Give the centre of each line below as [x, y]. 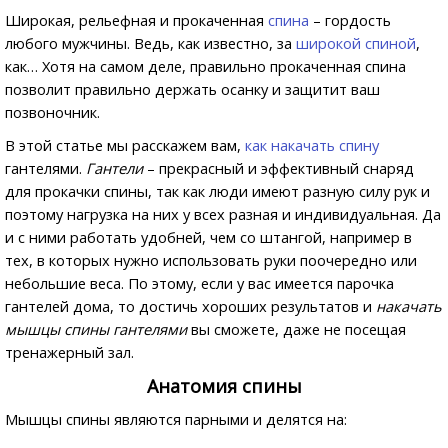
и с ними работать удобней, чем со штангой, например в [208, 237]
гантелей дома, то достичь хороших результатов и [190, 306]
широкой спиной [356, 43]
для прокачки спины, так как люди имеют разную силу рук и [217, 191]
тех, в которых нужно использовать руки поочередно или [211, 260]
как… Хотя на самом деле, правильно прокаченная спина [205, 66]
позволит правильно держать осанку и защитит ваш [192, 89]
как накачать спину [312, 145]
